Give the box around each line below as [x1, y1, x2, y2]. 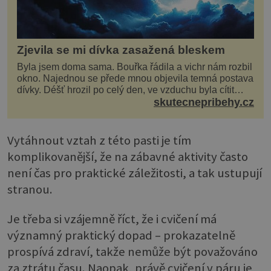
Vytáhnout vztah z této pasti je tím [7, 132, 191, 148]
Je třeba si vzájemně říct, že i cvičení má [7, 211, 217, 227]
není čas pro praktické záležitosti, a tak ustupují [7, 165, 262, 181]
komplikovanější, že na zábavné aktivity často [7, 148, 248, 165]
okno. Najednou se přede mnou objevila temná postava [17, 73, 253, 84]
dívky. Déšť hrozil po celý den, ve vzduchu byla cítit [17, 85, 234, 96]
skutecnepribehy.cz [154, 96, 254, 109]
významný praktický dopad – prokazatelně [7, 227, 235, 244]
